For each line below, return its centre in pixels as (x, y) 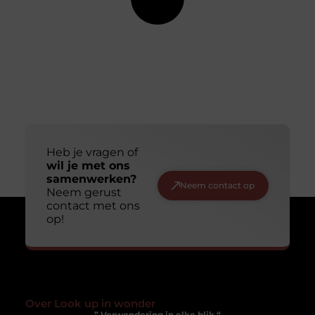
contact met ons (93, 205)
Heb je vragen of (92, 152)
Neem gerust (84, 192)
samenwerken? (91, 179)
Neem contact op (218, 185)
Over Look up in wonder (90, 303)
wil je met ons (88, 165)
